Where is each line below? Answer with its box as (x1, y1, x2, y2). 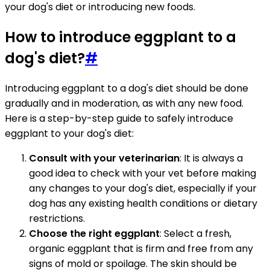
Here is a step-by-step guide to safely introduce (5, 111, 233, 125)
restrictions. (29, 211, 85, 225)
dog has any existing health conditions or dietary (29, 196, 257, 210)
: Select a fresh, (160, 226, 231, 240)
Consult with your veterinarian (29, 151, 180, 165)
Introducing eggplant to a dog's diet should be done (5, 81, 248, 95)
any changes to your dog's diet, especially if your (29, 181, 257, 195)
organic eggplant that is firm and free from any (29, 241, 253, 256)
